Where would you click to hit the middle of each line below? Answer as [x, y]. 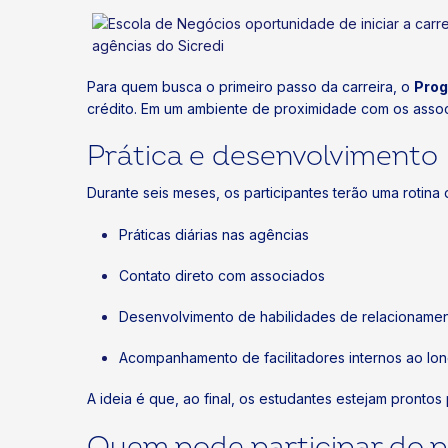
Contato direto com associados [222, 275]
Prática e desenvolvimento [262, 157]
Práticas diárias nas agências [214, 234]
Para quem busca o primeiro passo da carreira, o [250, 87]
